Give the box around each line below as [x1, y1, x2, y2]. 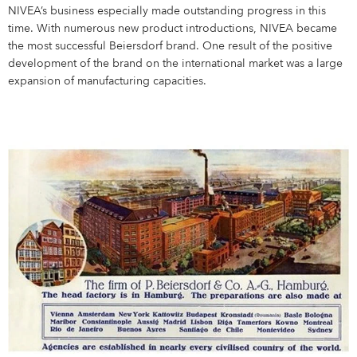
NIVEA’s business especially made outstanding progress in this [8, 6, 327, 18]
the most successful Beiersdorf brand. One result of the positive [8, 41, 333, 53]
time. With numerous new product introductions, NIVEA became [8, 23, 338, 35]
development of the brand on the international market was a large [8, 58, 343, 70]
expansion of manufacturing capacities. [8, 76, 207, 88]
